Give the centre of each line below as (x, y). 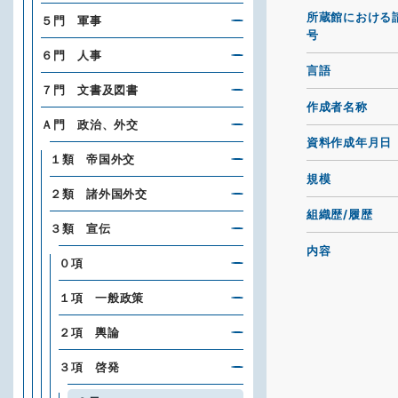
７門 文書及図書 (90, 90)
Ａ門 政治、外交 (90, 124)
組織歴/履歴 (340, 215)
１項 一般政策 (101, 298)
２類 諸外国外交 (99, 194)
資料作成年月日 (349, 143)
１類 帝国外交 (92, 159)
